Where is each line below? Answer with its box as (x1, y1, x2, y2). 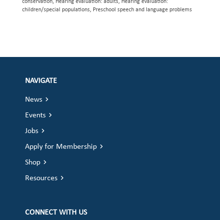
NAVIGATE (25, 77, 57, 85)
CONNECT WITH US (25, 209, 87, 217)
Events (25, 111, 46, 119)
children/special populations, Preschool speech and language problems (22, 7, 192, 13)
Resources (25, 174, 58, 182)
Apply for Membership (25, 143, 97, 151)
